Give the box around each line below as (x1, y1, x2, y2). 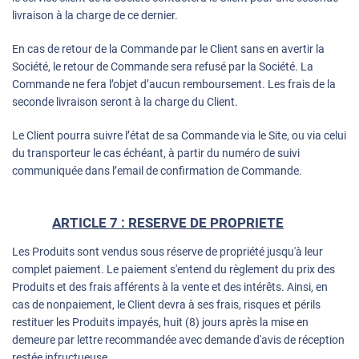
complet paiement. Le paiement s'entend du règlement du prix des (12, 263, 335, 276)
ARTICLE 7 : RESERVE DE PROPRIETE (52, 215, 284, 232)
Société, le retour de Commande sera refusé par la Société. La (12, 60, 313, 74)
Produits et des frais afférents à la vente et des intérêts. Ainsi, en (12, 280, 328, 294)
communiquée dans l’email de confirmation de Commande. (12, 164, 302, 178)
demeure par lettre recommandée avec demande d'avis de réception (12, 333, 345, 347)
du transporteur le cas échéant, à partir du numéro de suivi (12, 147, 300, 160)
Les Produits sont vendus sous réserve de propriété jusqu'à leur (12, 245, 323, 259)
